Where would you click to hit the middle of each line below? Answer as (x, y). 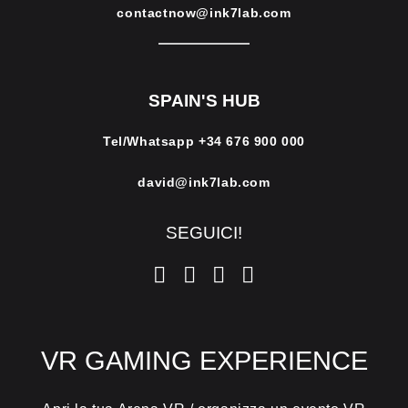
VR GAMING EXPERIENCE (204, 361)
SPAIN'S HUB (204, 101)
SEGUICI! (204, 233)
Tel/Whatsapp (151, 142)
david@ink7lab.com (204, 183)
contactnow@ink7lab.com (204, 13)
